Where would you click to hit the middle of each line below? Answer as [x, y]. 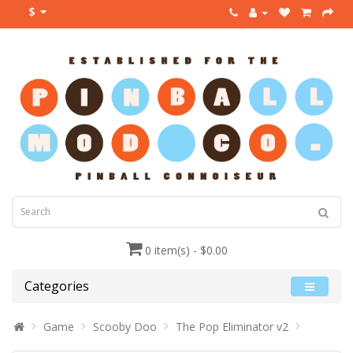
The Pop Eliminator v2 [232, 326]
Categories [57, 286]
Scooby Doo [125, 326]
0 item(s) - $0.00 [186, 250]
